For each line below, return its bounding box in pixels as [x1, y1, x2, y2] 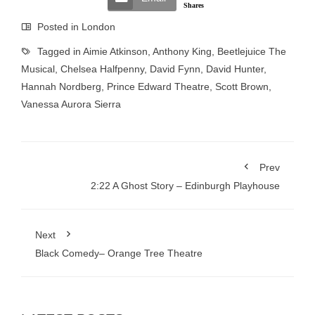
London [82, 21, 115, 32]
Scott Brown [215, 81, 269, 92]
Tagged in [34, 46, 83, 57]
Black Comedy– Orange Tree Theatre [35, 247, 202, 259]
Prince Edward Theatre [107, 81, 210, 92]
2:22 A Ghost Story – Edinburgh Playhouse [91, 180, 280, 191]
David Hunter [206, 63, 264, 75]
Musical [21, 63, 55, 75]
